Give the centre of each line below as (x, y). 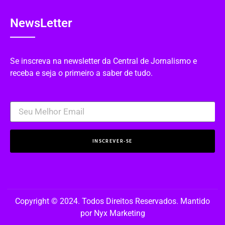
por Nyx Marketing (113, 213)
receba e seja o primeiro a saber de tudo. (81, 73)
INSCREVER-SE (113, 141)
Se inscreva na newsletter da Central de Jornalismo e (103, 61)
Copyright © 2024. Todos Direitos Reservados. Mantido (113, 201)
